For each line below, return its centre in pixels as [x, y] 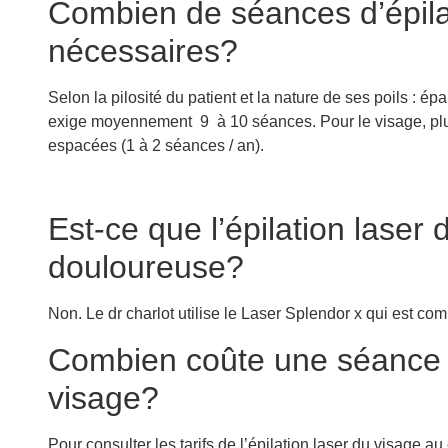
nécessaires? [143, 50]
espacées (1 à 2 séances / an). [156, 145]
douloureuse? [146, 267]
